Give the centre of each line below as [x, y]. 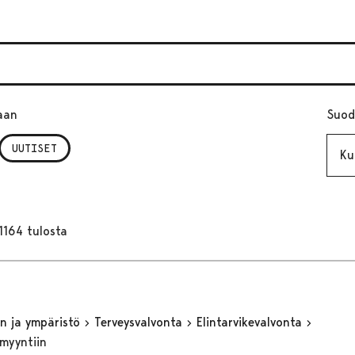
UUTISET [34, 149]
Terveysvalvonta [140, 322]
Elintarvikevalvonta [251, 322]
